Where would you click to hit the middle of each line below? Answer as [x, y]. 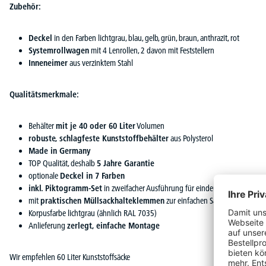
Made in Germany [59, 151]
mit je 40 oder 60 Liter [96, 126]
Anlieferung [48, 226]
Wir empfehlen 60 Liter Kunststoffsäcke [70, 257]
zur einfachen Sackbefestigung [213, 201]
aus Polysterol [191, 138]
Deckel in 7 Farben [92, 176]
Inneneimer [48, 63]
